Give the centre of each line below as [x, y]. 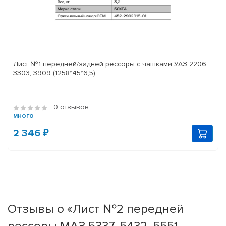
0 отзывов [71, 107]
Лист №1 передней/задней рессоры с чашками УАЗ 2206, [110, 64]
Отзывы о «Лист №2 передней [96, 209]
